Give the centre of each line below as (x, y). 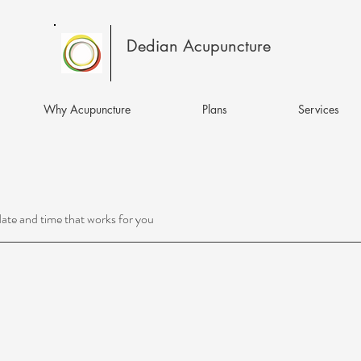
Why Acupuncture (87, 109)
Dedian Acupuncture (198, 46)
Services (319, 109)
